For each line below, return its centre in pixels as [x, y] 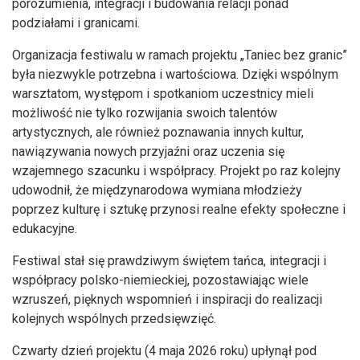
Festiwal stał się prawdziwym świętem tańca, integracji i [169, 261]
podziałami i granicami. [76, 23]
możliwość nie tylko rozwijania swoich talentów [145, 113]
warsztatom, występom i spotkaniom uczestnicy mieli [163, 94]
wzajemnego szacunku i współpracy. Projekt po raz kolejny [176, 171]
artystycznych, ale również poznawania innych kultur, [158, 133]
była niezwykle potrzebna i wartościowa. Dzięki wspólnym [175, 75]
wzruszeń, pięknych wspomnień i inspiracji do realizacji [167, 300]
